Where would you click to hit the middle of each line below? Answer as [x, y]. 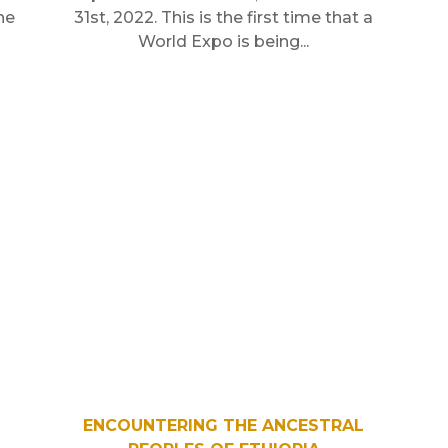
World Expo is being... [224, 41]
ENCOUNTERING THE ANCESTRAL [224, 425]
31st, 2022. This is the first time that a [224, 17]
